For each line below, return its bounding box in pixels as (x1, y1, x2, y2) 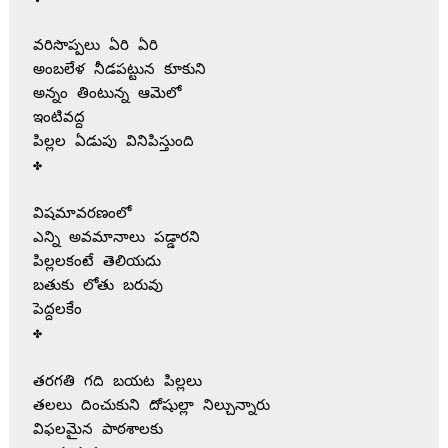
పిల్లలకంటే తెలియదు (32, 253, 161, 271)
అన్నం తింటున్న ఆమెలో (32, 85, 181, 103)
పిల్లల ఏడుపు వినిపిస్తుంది (32, 133, 194, 151)
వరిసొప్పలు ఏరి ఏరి (32, 37, 167, 55)
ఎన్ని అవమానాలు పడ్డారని (32, 229, 200, 247)
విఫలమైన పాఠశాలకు (32, 421, 163, 439)
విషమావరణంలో (32, 205, 131, 223)
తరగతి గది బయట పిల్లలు (32, 373, 202, 391)
